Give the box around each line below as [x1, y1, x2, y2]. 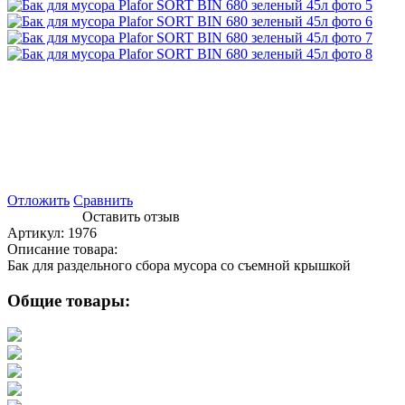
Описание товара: [7, 240, 118, 257]
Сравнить [73, 192, 133, 208]
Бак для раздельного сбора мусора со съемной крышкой [7, 257, 351, 273]
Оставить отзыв [82, 208, 180, 224]
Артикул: [7, 224, 68, 240]
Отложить [7, 192, 70, 208]
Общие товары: [7, 290, 130, 310]
